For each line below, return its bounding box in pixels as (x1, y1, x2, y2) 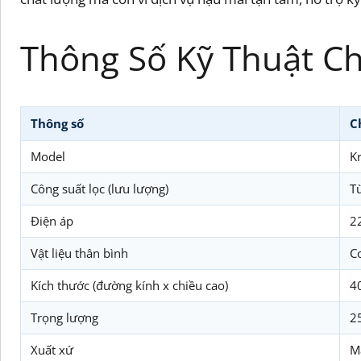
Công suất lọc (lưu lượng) (31, 180, 168, 197)
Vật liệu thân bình (31, 245, 128, 261)
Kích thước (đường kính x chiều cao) (31, 277, 228, 293)
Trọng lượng (31, 309, 98, 326)
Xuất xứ (31, 342, 73, 358)
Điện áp (31, 213, 73, 229)
